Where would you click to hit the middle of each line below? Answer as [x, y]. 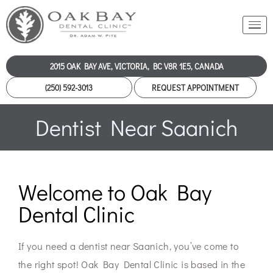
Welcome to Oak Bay [115, 192]
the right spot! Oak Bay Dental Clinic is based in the [132, 264]
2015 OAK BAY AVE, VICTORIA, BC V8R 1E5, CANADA [136, 66]
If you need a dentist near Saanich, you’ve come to [129, 246]
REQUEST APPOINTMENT [195, 88]
